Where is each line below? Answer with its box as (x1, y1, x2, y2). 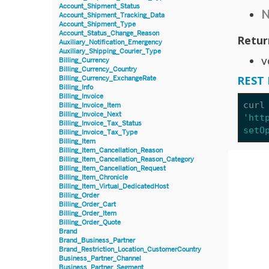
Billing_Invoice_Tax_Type (59, 128, 138, 136)
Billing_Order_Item (59, 209, 116, 217)
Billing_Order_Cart (59, 200, 116, 208)
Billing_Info (59, 83, 93, 91)
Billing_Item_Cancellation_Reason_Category (59, 155, 194, 163)
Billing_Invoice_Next (59, 110, 121, 118)
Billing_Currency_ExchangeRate (59, 74, 156, 82)
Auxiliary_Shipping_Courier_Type (59, 47, 161, 55)
